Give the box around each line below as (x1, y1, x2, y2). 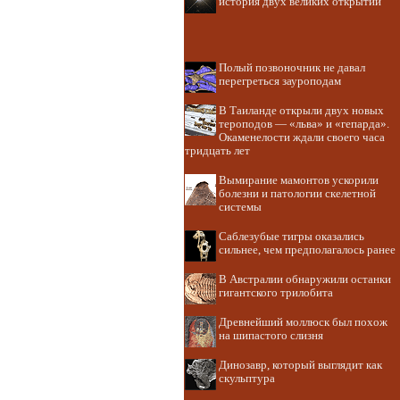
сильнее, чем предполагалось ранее (219, 244, 396, 256)
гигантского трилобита (219, 287, 333, 299)
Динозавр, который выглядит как (219, 359, 382, 371)
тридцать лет (185, 145, 250, 157)
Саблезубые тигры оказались (219, 230, 364, 243)
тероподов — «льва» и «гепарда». (219, 118, 389, 130)
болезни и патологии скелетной (219, 187, 376, 200)
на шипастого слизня (219, 329, 323, 342)
